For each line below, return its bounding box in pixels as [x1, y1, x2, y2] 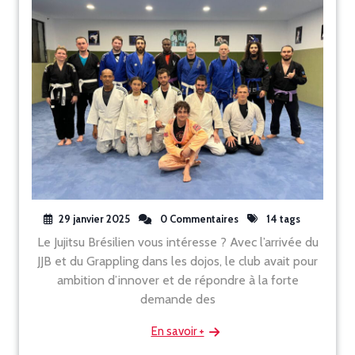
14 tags [263, 212, 300, 225]
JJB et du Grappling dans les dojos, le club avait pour [37, 254, 318, 269]
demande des [139, 292, 216, 307]
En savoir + [151, 324, 204, 338]
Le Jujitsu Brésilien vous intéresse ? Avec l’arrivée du [36, 235, 319, 250]
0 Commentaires [157, 212, 239, 225]
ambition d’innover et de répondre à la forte [56, 273, 299, 288]
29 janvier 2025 [58, 212, 130, 225]
